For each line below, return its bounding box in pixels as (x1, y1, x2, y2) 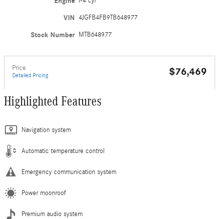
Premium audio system (22, 210, 83, 218)
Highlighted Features (4, 94, 102, 109)
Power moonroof (22, 189, 66, 197)
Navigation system (22, 126, 71, 134)
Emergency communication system (22, 168, 116, 176)
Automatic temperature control (22, 147, 105, 155)
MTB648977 (79, 31, 112, 39)
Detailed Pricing (12, 72, 48, 79)
